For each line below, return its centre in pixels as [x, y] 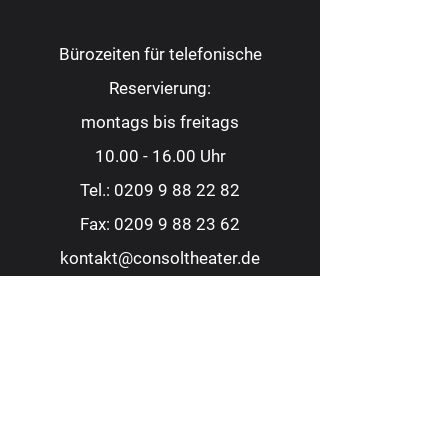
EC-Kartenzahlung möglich [160, 326]
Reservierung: [160, 88]
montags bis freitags [160, 122]
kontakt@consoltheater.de [160, 258]
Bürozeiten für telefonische [160, 54]
